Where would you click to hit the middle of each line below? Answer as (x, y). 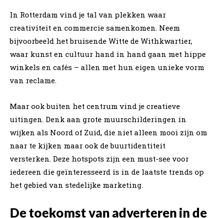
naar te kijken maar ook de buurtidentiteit (88, 145)
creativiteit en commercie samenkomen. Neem (95, 27)
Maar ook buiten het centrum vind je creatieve (95, 106)
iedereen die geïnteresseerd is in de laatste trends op (107, 172)
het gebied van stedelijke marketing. (76, 185)
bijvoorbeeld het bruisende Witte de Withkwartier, (101, 41)
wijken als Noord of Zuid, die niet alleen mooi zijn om (109, 132)
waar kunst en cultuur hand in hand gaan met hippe (108, 54)
